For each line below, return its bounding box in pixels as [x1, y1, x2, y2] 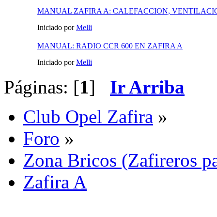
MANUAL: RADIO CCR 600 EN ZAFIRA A [37, 42, 183, 50]
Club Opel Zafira [23, 106, 153, 127]
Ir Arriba [110, 77, 185, 98]
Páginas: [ [4, 77, 79, 98]
